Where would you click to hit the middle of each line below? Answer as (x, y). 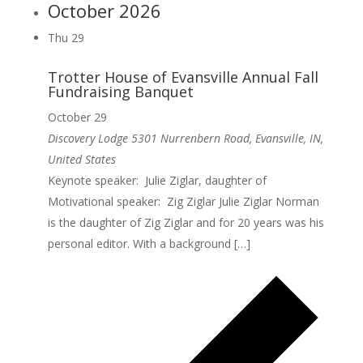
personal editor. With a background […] (149, 243)
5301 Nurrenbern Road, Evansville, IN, (227, 138)
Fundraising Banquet (120, 91)
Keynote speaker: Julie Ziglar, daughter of (157, 180)
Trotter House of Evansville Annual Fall (183, 77)
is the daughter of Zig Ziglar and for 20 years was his (186, 222)
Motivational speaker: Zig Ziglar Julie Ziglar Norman (183, 201)
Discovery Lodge (89, 138)
